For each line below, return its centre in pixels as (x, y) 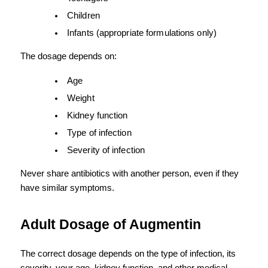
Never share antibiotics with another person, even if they (130, 174)
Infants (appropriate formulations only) (142, 33)
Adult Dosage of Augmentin (111, 225)
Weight (81, 98)
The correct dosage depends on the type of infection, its (128, 254)
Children (83, 16)
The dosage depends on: (68, 57)
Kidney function (98, 116)
